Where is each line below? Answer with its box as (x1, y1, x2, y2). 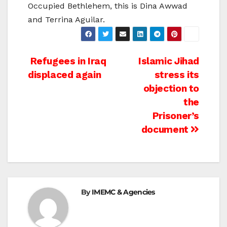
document (141, 124, 191, 136)
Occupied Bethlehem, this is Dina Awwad (28, 1, 187, 11)
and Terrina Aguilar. (28, 15, 105, 25)
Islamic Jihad (138, 55, 199, 67)
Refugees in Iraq (28, 55, 106, 67)
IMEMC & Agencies (91, 187, 155, 197)
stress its (154, 69, 199, 81)
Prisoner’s (152, 110, 199, 122)
